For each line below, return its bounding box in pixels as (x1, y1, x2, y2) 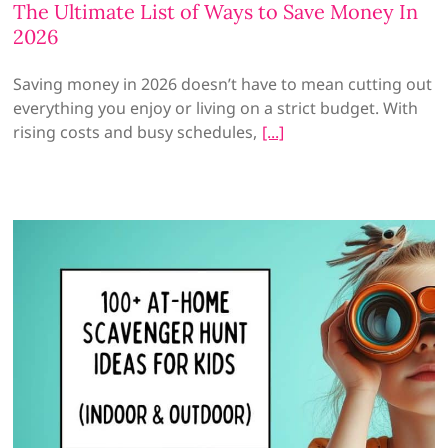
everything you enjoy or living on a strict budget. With (13, 96, 419, 119)
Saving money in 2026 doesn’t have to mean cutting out (13, 72, 433, 95)
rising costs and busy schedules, (13, 120, 258, 143)
